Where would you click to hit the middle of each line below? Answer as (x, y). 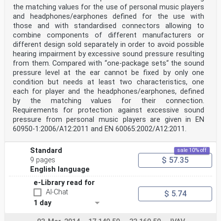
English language (60, 170)
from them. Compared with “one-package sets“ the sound (109, 64)
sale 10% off (192, 150)
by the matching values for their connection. (109, 101)
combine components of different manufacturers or (109, 36)
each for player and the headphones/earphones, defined (109, 92)
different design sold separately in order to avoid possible (109, 45)
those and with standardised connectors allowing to (109, 26)
